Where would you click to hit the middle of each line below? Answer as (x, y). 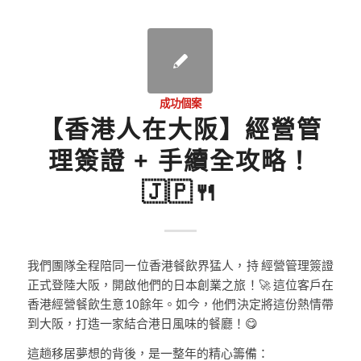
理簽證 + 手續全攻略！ (180, 161)
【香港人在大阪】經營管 (180, 130)
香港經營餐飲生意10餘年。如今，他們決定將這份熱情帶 (180, 303)
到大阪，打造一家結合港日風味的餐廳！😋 (142, 323)
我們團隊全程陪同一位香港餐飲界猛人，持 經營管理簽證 (180, 265)
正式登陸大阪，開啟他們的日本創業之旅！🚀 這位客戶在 (180, 284)
